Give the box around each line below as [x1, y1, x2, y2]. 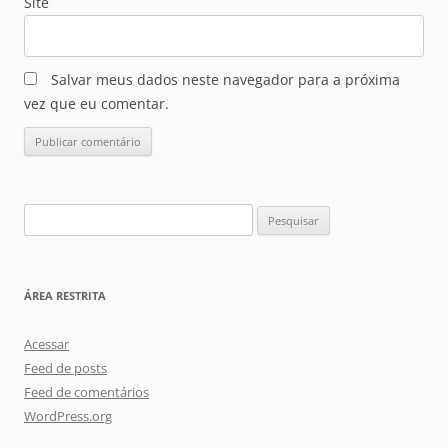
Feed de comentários [24, 383, 149, 402]
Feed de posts [24, 359, 107, 378]
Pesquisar [23, 206, 81, 225]
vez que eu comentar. [24, 94, 169, 114]
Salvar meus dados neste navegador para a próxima [51, 70, 400, 90]
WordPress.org [24, 407, 112, 426]
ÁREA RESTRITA [24, 288, 106, 304]
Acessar [24, 335, 69, 354]
